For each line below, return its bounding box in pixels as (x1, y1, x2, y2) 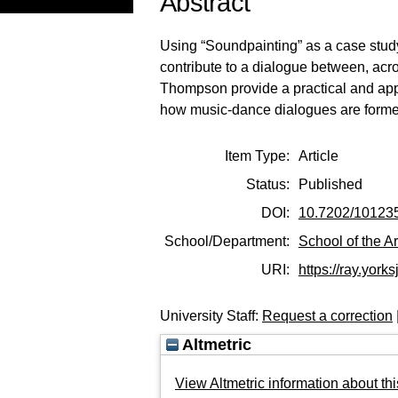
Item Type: (225, 147, 291, 163)
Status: (246, 176, 291, 192)
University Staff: (160, 307, 262, 323)
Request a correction (262, 307, 393, 323)
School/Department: (164, 233, 291, 249)
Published (298, 176, 362, 192)
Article (298, 147, 338, 163)
